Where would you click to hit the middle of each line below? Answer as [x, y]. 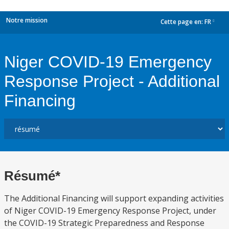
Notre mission [27, 20]
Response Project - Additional [112, 81]
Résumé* [32, 176]
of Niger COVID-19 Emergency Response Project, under [110, 211]
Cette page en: [182, 22]
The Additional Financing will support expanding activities [114, 198]
